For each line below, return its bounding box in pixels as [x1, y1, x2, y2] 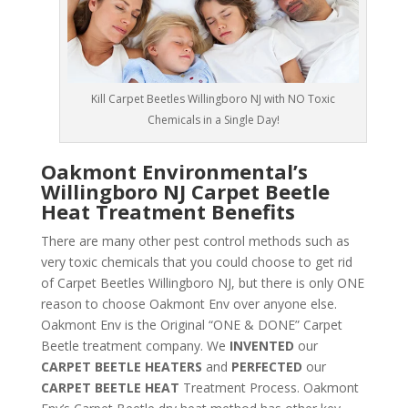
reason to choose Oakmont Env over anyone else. [40, 295, 337, 313]
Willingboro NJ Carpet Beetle [40, 178, 330, 206]
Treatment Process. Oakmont [182, 379, 359, 397]
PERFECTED [230, 358, 302, 376]
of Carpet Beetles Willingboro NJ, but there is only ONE [40, 274, 364, 292]
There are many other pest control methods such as [40, 232, 350, 250]
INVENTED [225, 337, 294, 355]
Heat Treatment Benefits [40, 198, 295, 226]
